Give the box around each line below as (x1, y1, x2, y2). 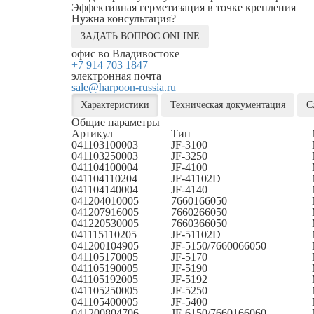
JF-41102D (171, 172, 221, 184)
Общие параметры (71, 116, 160, 128)
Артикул (71, 127, 113, 139)
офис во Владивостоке (71, 47, 179, 60)
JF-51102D (171, 228, 221, 240)
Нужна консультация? (71, 12, 176, 25)
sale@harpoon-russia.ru (71, 81, 176, 93)
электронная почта (71, 69, 161, 82)
